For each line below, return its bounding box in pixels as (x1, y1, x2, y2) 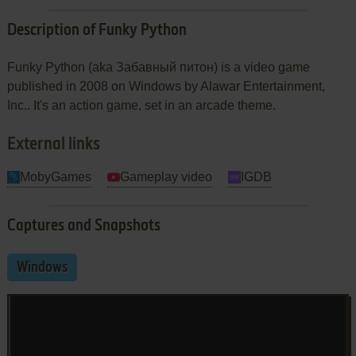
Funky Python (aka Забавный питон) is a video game (6, 60, 310, 74)
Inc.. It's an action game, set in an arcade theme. (6, 98, 276, 112)
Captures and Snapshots (6, 218, 161, 234)
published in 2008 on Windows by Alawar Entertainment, (6, 79, 325, 93)
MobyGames (19, 169, 91, 184)
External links (6, 135, 100, 153)
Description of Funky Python (6, 22, 187, 39)
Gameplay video (119, 169, 212, 184)
